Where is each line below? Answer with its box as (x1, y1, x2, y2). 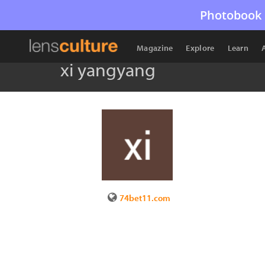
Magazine (137, 43, 173, 53)
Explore (186, 43, 215, 53)
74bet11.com (119, 192, 170, 203)
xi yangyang (60, 57, 156, 81)
